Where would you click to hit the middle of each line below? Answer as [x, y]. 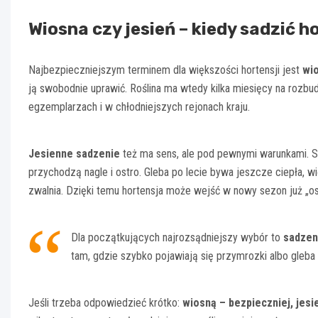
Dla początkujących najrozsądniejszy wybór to [177, 238]
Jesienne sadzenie [74, 154]
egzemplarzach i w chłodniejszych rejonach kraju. [139, 107]
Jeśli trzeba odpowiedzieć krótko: [105, 303]
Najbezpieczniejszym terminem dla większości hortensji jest [165, 70]
